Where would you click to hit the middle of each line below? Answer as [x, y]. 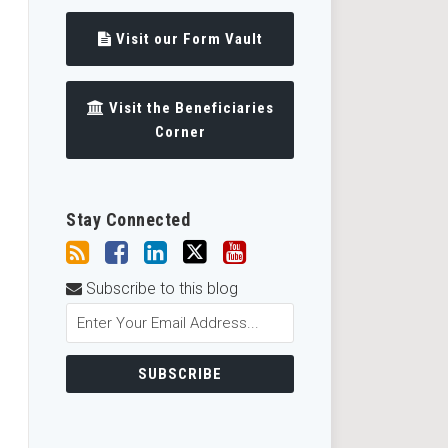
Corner [180, 132]
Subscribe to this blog [160, 288]
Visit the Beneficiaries [191, 108]
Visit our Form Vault [189, 39]
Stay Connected [128, 219]
